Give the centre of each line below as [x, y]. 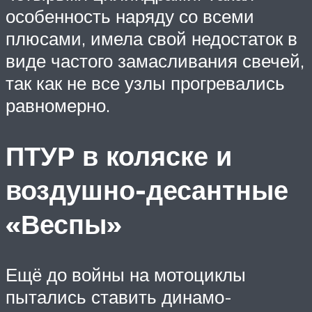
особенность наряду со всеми [130, 16]
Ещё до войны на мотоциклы [126, 274]
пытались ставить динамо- [119, 296]
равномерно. [58, 106]
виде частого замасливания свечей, [155, 61]
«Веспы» [64, 224]
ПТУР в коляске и [119, 156]
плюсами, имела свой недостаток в [151, 39]
